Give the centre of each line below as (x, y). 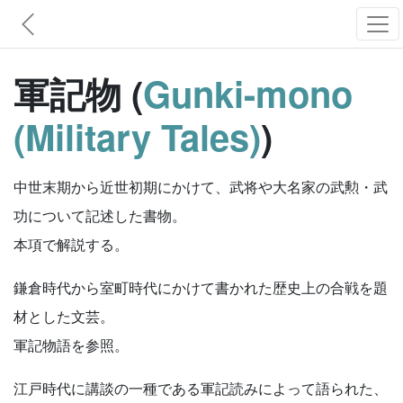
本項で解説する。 (71, 244)
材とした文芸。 (64, 316)
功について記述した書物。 (100, 215)
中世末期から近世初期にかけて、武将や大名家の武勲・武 (201, 187)
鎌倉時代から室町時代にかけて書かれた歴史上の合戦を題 (201, 287)
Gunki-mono (248, 93)
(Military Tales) (137, 136)
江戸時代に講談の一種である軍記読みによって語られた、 (201, 388)
